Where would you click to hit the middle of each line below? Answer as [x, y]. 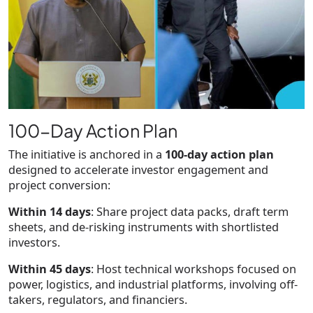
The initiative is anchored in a [87, 155]
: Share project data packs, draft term [190, 212]
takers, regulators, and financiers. [98, 300]
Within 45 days [50, 269]
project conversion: [59, 185]
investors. [34, 243]
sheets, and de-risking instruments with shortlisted [144, 227]
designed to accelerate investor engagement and [138, 170]
